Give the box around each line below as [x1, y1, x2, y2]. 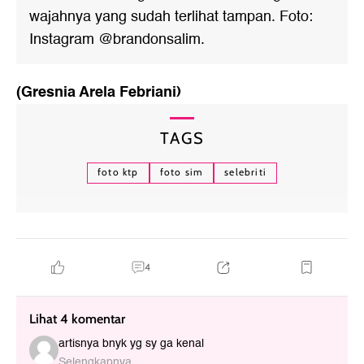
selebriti [224, 165, 267, 178]
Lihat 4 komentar [29, 310, 125, 327]
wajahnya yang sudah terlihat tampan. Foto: [29, 4, 313, 28]
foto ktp [97, 165, 139, 178]
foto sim [159, 165, 204, 178]
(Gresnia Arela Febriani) [16, 79, 181, 104]
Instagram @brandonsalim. [29, 27, 205, 51]
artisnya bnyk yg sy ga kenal [58, 333, 204, 353]
